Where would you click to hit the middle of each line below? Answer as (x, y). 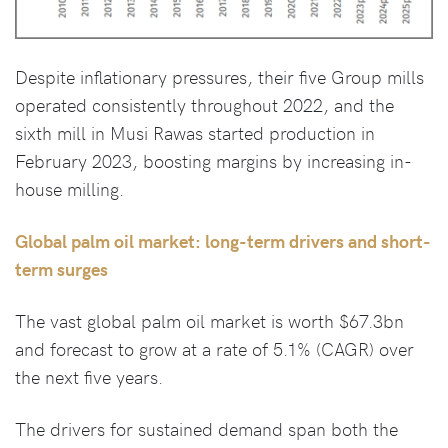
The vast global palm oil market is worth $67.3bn (209, 320)
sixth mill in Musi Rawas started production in (195, 132)
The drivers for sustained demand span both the (206, 428)
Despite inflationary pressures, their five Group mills (219, 76)
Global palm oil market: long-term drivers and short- (223, 240)
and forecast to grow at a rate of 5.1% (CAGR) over (214, 348)
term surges (61, 268)
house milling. (69, 188)
